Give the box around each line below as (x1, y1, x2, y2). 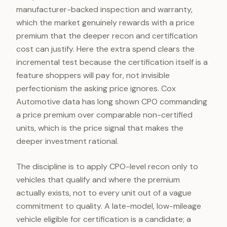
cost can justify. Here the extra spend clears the (16, 44, 195, 54)
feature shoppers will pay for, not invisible (16, 70, 170, 81)
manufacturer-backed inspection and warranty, (16, 4, 193, 15)
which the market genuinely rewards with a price (16, 17, 195, 28)
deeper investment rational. (16, 136, 119, 146)
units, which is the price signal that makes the (16, 123, 183, 133)
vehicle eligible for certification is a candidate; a (16, 214, 191, 224)
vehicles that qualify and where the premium (16, 174, 180, 185)
